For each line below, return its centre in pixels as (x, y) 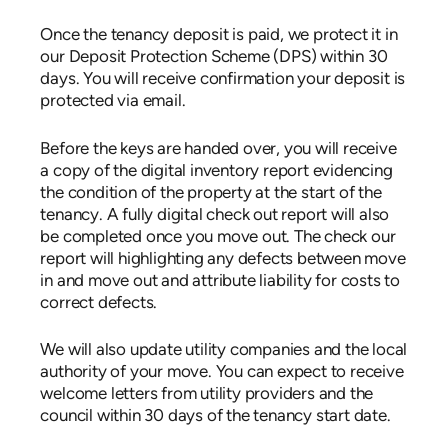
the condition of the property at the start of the (211, 193)
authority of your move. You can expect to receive (222, 373)
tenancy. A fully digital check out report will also (215, 215)
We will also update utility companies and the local (224, 351)
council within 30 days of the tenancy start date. (215, 417)
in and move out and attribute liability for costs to (220, 281)
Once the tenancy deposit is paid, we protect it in (219, 36)
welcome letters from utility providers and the (207, 395)
